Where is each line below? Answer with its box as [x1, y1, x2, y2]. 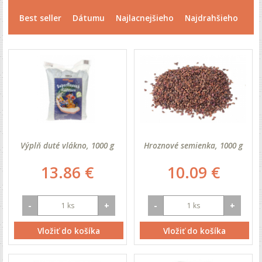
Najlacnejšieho [116, 12, 174, 24]
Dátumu [73, 12, 105, 24]
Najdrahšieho [185, 12, 239, 24]
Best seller [19, 12, 62, 24]
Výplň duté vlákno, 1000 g [20, 140, 115, 151]
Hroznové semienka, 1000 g [144, 140, 243, 151]
